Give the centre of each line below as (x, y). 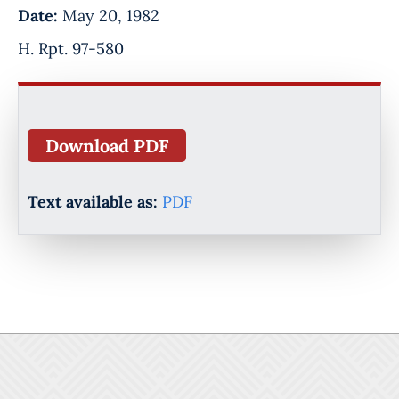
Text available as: (93, 202)
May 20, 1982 (111, 16)
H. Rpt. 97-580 (71, 49)
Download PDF (107, 146)
